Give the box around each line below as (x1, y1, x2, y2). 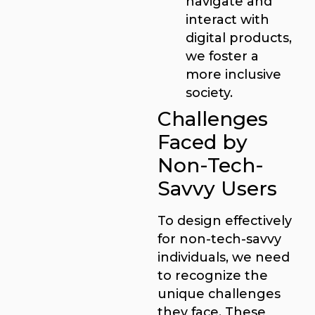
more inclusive (186, 66, 281, 82)
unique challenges (157, 285, 281, 301)
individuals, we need (157, 249, 290, 264)
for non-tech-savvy (157, 231, 281, 246)
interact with (186, 11, 269, 27)
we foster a (186, 48, 259, 63)
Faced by (157, 129, 247, 154)
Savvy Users (157, 176, 277, 200)
